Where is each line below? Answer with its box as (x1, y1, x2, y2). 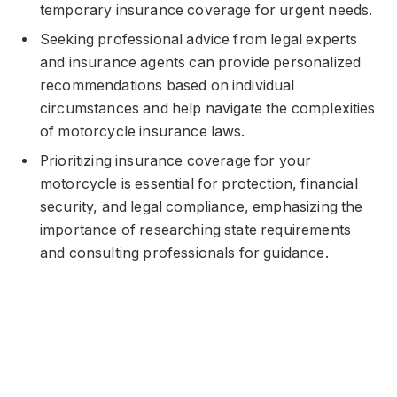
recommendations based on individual (40, 76, 295, 94)
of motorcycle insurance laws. (40, 122, 245, 140)
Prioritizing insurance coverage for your (40, 152, 312, 169)
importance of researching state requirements (40, 221, 352, 238)
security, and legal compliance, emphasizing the (40, 198, 363, 215)
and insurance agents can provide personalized (40, 53, 362, 71)
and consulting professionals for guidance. (40, 244, 329, 261)
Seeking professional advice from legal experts (40, 30, 358, 48)
